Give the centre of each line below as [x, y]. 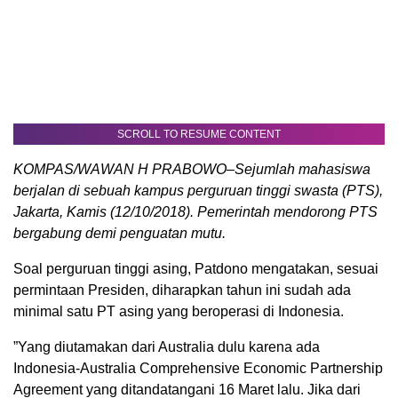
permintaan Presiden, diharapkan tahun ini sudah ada [182, 291]
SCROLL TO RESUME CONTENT [199, 135]
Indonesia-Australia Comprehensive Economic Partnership [198, 369]
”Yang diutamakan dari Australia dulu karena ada [167, 347]
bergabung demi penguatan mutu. [119, 234]
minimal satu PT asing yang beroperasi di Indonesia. [179, 312]
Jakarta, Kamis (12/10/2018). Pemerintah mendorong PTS [195, 212]
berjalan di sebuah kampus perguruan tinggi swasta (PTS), [198, 191]
